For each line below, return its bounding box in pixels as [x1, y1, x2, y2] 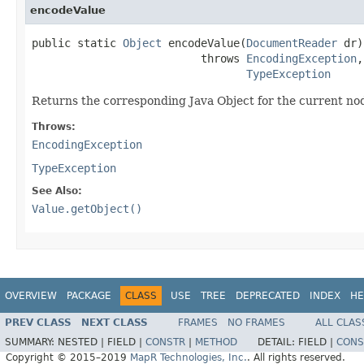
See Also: [32, 184, 82, 197]
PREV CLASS [5, 317, 71, 329]
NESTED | [58, 336, 107, 349]
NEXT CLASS [81, 317, 148, 329]
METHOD [195, 336, 237, 349]
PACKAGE [67, 289, 111, 301]
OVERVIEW [5, 289, 57, 301]
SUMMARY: [5, 336, 58, 349]
